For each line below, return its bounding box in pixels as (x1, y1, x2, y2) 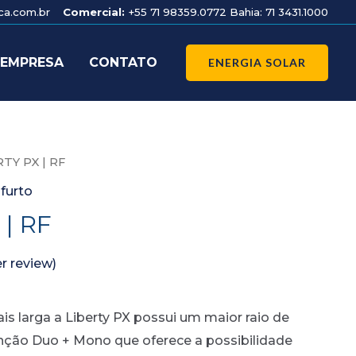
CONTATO (89, 54, 157, 70)
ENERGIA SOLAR (208, 55, 306, 69)
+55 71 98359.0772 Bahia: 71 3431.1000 (125, 6, 328, 18)
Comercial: (63, 6, 125, 18)
